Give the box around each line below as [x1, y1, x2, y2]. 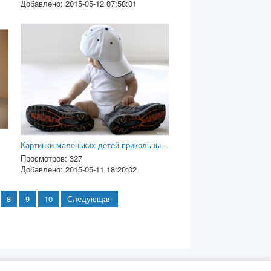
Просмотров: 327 [20, 152, 82, 164]
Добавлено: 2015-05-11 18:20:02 [20, 163, 137, 175]
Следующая [67, 192, 112, 204]
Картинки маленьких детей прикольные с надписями [160, 139, 169, 151]
